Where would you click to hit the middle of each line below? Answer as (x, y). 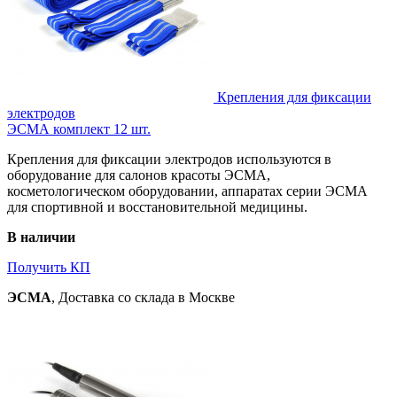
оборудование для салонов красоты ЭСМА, (139, 175)
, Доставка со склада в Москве (143, 297)
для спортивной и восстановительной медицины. (157, 206)
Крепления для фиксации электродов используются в (169, 159)
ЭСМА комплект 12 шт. (79, 128)
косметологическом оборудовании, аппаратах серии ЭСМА (187, 191)
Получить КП (49, 267)
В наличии (41, 237)
